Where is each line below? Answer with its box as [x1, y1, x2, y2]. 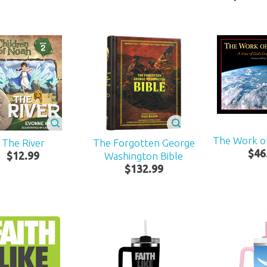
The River [1, 136, 45, 148]
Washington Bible [104, 150, 184, 162]
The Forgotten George [92, 136, 195, 148]
